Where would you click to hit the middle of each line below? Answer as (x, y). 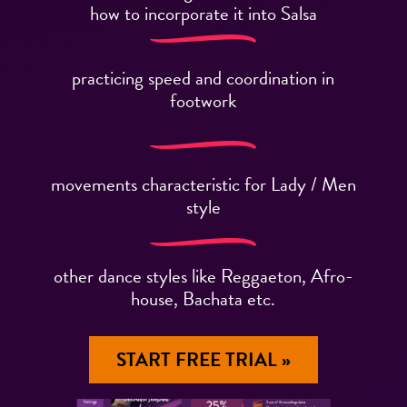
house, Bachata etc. (203, 298)
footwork (203, 100)
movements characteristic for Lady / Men (203, 184)
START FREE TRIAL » (203, 359)
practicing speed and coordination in (203, 78)
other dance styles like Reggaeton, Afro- (203, 276)
